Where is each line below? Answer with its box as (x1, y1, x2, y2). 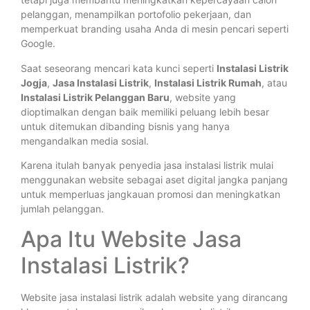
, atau (262, 76, 287, 89)
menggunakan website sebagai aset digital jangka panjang (21, 174, 288, 186)
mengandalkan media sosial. (21, 134, 149, 147)
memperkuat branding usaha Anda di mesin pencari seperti (21, 23, 289, 35)
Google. (21, 37, 55, 50)
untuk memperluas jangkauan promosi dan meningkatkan (21, 188, 280, 201)
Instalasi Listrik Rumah (154, 76, 262, 89)
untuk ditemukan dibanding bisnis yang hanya (21, 120, 230, 132)
